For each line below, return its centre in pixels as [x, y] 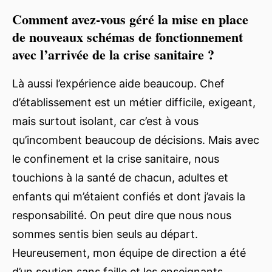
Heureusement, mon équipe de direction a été [129, 253]
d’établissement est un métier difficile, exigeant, [134, 102]
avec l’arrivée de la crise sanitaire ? [113, 54]
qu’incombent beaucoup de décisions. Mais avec [136, 140]
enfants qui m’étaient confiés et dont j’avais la [129, 196]
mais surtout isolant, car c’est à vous [105, 121]
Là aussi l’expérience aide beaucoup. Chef [118, 83]
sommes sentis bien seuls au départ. [105, 234]
